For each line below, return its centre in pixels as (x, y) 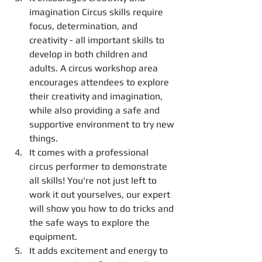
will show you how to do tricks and (103, 209)
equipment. (54, 237)
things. (44, 139)
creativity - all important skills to (98, 40)
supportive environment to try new (103, 125)
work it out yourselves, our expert (101, 195)
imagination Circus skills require (97, 12)
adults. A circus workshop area (95, 68)
